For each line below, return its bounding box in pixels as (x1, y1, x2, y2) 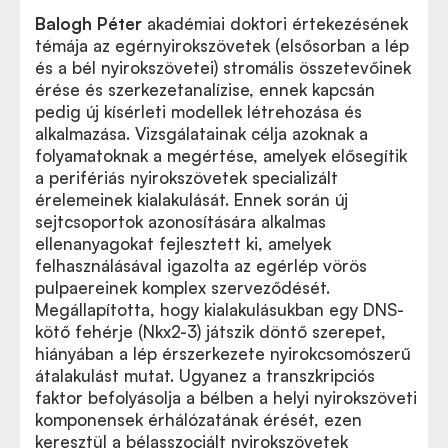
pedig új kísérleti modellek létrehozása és (35, 100, 362, 122)
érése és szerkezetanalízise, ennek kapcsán (35, 78, 375, 100)
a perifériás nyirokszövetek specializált (35, 166, 338, 188)
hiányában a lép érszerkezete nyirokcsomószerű (35, 342, 411, 364)
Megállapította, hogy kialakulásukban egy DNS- (35, 298, 404, 320)
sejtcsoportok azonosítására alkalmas (35, 210, 326, 232)
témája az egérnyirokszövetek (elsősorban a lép (35, 34, 409, 56)
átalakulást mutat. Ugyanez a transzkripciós (35, 364, 375, 386)
